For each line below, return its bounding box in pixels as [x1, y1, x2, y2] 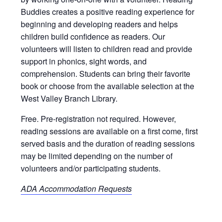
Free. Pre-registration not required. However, [21, 113, 176, 125]
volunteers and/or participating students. [21, 163, 161, 174]
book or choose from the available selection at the [21, 80, 195, 92]
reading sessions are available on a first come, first [21, 125, 198, 137]
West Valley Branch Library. [21, 93, 118, 105]
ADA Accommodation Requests [21, 183, 132, 195]
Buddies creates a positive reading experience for [21, 6, 195, 18]
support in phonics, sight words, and [21, 55, 147, 67]
